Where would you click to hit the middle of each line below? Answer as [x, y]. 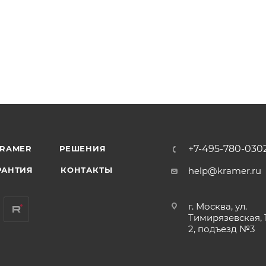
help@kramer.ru [225, 171]
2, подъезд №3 [222, 229]
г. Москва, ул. [218, 207]
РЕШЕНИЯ [83, 149]
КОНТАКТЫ [87, 170]
